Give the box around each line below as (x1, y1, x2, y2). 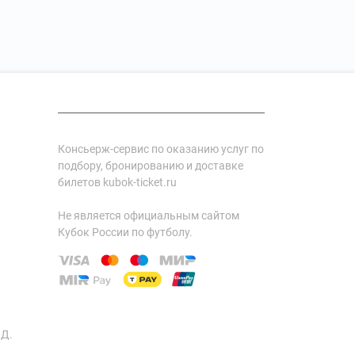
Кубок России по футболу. (58, 226, 193, 239)
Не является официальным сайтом (58, 209, 239, 222)
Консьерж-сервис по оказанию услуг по (58, 143, 264, 155)
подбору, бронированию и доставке (58, 159, 243, 172)
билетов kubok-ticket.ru (58, 176, 177, 189)
